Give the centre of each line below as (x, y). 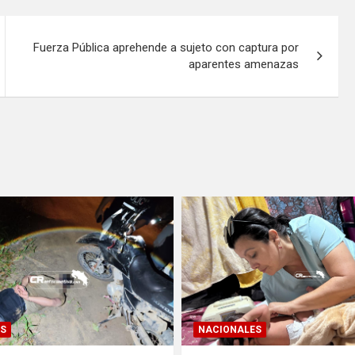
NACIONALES (230, 329)
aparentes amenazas (244, 65)
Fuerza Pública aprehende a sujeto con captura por (166, 48)
